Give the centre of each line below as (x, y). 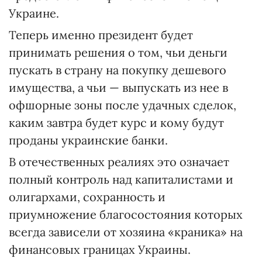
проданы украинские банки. (88, 140)
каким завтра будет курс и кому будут (116, 123)
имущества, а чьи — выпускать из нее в (118, 87)
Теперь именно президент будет (101, 35)
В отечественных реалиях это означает (119, 162)
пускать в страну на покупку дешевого (118, 70)
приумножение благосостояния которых (126, 214)
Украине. (34, 13)
